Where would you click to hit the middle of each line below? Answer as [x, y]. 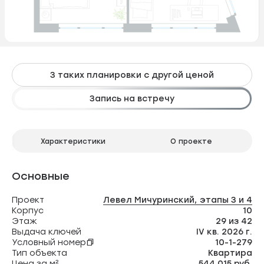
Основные [41, 176]
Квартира [230, 253]
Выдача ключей [47, 231]
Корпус [28, 210]
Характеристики [73, 141]
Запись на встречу [132, 98]
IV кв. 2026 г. [224, 231]
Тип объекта [39, 253]
